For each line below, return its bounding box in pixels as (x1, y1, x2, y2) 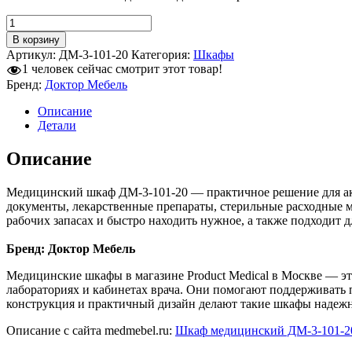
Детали (38, 118, 76, 132)
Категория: (131, 47, 193, 61)
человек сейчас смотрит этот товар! (28, 61, 222, 75)
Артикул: (6, 47, 59, 61)
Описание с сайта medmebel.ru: (6, 323, 175, 337)
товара (5, 27, 41, 42)
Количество (5, 13, 68, 27)
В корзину (13, 33, 60, 46)
